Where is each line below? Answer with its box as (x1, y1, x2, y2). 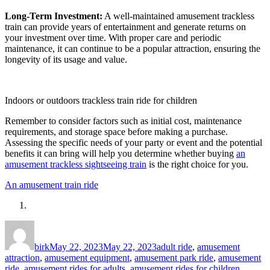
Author (34, 219, 61, 230)
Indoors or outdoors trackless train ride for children (5, 95, 197, 105)
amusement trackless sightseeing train (5, 159, 146, 169)
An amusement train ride (5, 179, 98, 190)
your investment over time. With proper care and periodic (5, 32, 221, 43)
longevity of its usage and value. (5, 54, 127, 64)
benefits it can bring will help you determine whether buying (5, 148, 236, 159)
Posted (49, 219, 74, 230)
